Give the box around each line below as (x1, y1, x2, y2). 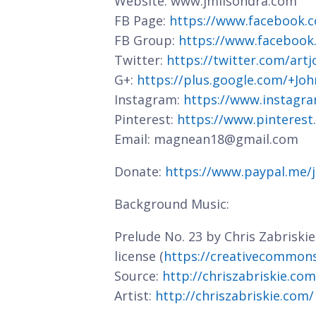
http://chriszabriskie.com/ (155, 287, 314, 304)
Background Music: (114, 195, 229, 212)
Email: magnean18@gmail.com (114, 130, 298, 147)
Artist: (114, 287, 155, 304)
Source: (114, 267, 162, 284)
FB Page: (114, 12, 169, 29)
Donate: (114, 163, 165, 180)
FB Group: (114, 32, 178, 49)
